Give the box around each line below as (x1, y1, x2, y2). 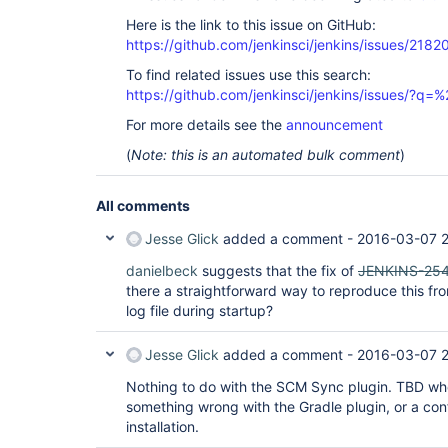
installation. (126, 418, 199, 435)
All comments (96, 197, 190, 214)
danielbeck (126, 262, 198, 279)
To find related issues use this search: (126, 66, 371, 83)
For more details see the (126, 116, 286, 133)
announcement (286, 116, 383, 133)
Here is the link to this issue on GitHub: (126, 16, 376, 33)
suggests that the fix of (198, 262, 358, 279)
